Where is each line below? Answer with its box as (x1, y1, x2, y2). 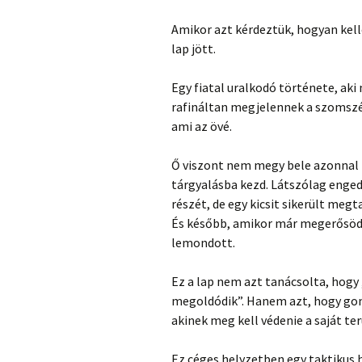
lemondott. (171, 234, 235, 250)
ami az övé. (171, 117, 232, 134)
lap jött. (171, 40, 216, 57)
